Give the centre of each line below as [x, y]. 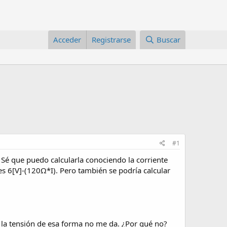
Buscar [168, 40]
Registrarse [111, 40]
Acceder [67, 40]
